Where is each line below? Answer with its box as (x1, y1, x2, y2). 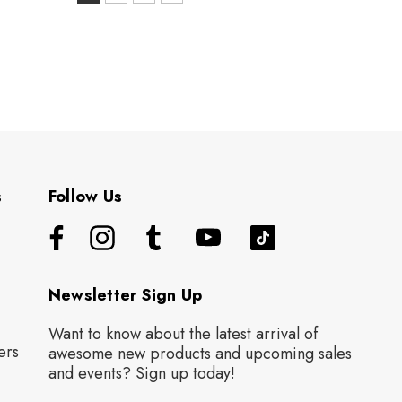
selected (76, 29, 135, 53)
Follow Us (48, 185, 123, 209)
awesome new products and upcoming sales (48, 342, 352, 366)
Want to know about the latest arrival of (48, 322, 318, 346)
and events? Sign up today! (48, 362, 235, 386)
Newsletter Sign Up (48, 284, 203, 308)
